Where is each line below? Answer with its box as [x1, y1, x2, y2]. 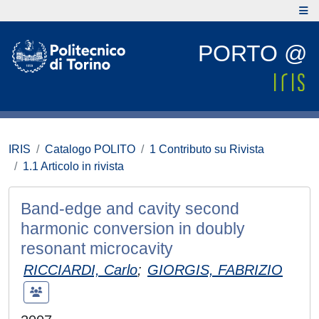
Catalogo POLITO [45, 143, 135, 155]
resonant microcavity [21, 239, 173, 258]
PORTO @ [198, 41, 307, 66]
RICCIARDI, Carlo [23, 262, 137, 278]
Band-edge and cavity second [21, 199, 239, 218]
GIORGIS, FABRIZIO [147, 262, 283, 278]
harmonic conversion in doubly [21, 219, 245, 238]
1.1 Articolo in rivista [23, 160, 124, 172]
